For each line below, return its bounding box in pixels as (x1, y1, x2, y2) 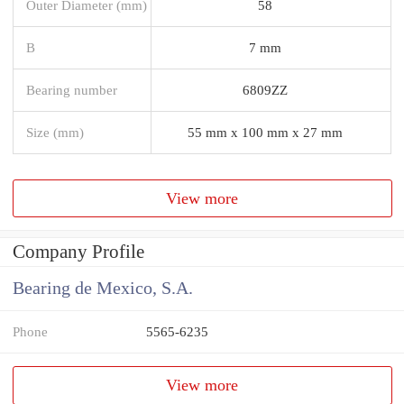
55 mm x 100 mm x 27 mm (187, 124, 343, 140)
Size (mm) (26, 124, 84, 140)
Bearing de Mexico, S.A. (13, 279, 193, 298)
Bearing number (26, 81, 117, 97)
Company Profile (13, 241, 144, 263)
